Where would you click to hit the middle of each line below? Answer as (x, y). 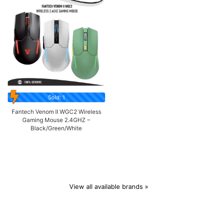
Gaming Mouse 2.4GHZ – (56, 120)
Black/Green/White (56, 128)
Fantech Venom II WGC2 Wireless (56, 111)
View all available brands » (108, 186)
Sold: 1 (56, 97)
